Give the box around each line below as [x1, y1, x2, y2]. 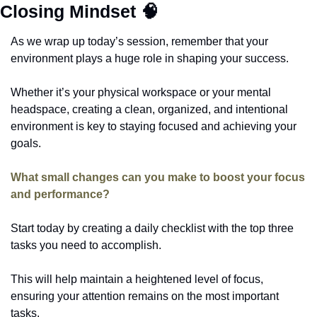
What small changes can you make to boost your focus [11, 171, 305, 183]
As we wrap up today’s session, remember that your [11, 35, 268, 47]
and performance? [11, 188, 113, 200]
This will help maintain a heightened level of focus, [11, 272, 263, 285]
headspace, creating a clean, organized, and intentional [11, 103, 288, 115]
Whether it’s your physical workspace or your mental [11, 86, 271, 98]
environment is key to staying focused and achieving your [11, 120, 296, 132]
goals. [11, 137, 41, 149]
